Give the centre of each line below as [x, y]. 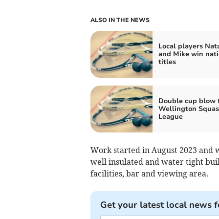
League [170, 116]
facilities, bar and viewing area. [149, 173]
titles [167, 62]
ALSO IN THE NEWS [120, 20]
